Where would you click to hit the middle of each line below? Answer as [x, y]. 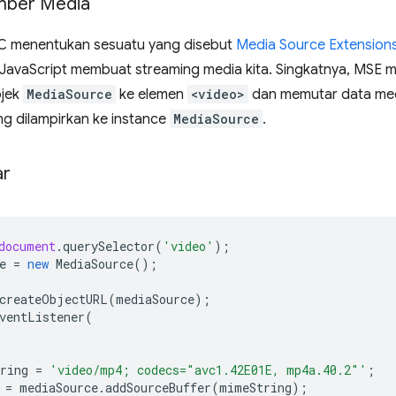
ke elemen [152, 95]
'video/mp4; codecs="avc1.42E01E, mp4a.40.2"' [208, 370]
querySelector [109, 246]
